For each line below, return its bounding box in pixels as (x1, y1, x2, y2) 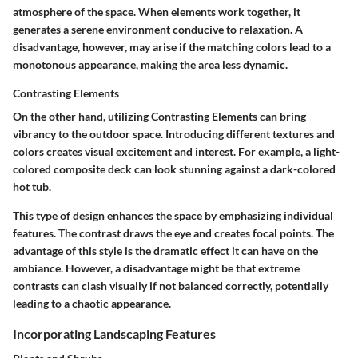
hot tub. (13, 179, 51, 193)
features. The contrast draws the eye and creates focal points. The (13, 225, 334, 240)
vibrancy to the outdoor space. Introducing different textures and (13, 126, 335, 141)
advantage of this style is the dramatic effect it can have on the (13, 243, 318, 257)
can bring (257, 109, 306, 123)
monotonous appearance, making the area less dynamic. (13, 57, 288, 71)
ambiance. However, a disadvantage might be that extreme (13, 261, 300, 275)
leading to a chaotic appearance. (13, 296, 171, 310)
